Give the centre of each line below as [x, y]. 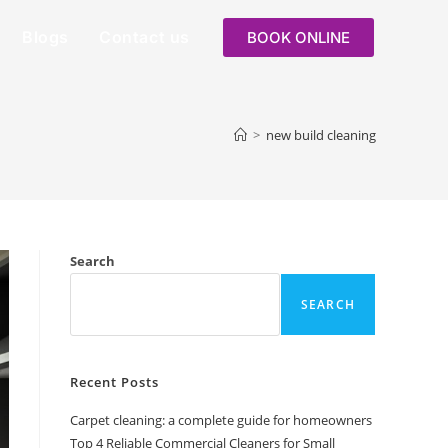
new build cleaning [321, 135]
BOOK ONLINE [298, 37]
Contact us [144, 37]
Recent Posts [114, 382]
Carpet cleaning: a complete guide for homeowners [221, 420]
